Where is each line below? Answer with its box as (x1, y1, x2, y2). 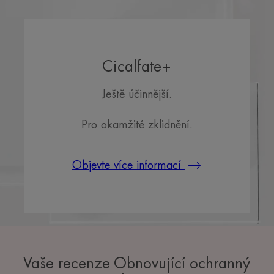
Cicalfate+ (102, 59, 172, 74)
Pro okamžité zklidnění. (81, 119, 193, 130)
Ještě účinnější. (102, 88, 172, 100)
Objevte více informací (72, 159, 185, 171)
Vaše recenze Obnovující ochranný (23, 256, 251, 272)
